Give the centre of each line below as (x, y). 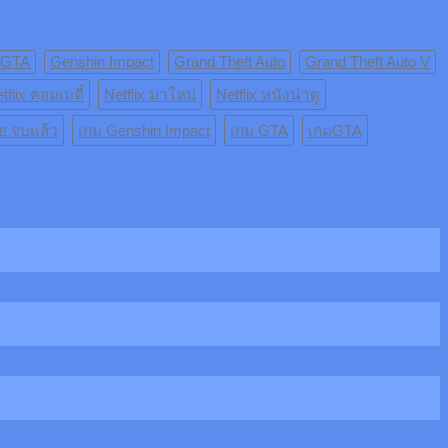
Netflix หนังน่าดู (268, 94)
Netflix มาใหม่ (150, 94)
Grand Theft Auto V (367, 61)
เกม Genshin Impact (144, 130)
